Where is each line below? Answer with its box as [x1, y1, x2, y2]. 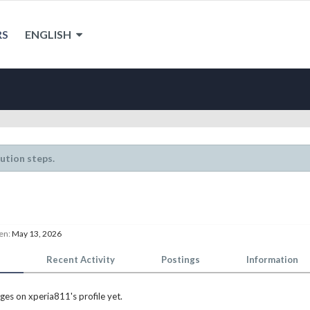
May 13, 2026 [12, 228, 62, 239]
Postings [161, 254, 200, 265]
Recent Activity [46, 254, 115, 265]
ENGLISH [25, 28, 73, 41]
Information [246, 254, 298, 265]
